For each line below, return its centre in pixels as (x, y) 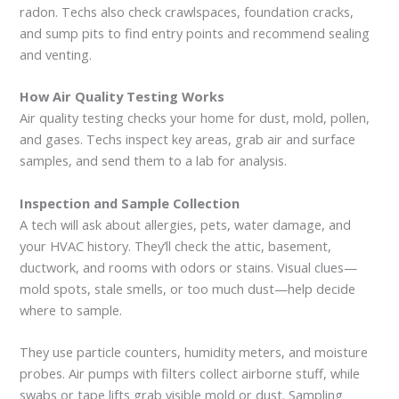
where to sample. (71, 309)
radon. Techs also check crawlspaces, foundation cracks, (187, 12)
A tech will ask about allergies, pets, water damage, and (186, 224)
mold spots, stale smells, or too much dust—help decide (188, 288)
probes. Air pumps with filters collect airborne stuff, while (190, 374)
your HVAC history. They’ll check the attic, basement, (176, 245)
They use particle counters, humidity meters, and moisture (194, 352)
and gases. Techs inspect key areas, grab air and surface (188, 139)
